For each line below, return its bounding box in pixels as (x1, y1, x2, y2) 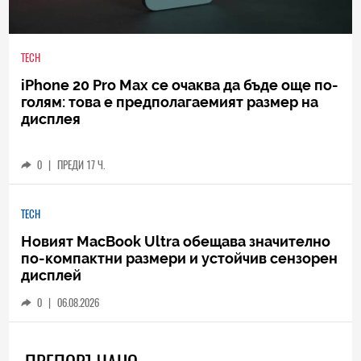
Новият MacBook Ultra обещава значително (21, 232, 331, 250)
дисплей (21, 266, 82, 284)
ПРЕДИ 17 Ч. (57, 158, 106, 172)
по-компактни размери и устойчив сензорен (21, 249, 338, 267)
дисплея (21, 110, 81, 128)
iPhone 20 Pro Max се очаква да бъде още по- (21, 77, 339, 94)
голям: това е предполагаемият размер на (21, 93, 319, 111)
